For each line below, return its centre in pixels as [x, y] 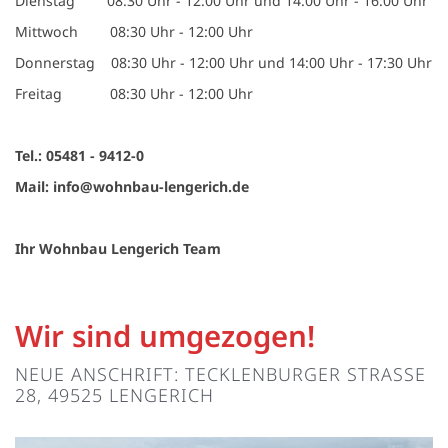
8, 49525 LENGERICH [107, 394]
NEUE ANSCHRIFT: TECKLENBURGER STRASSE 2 [220, 373]
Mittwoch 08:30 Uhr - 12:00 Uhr [134, 31]
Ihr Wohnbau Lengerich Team [118, 248]
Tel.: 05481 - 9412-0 [79, 155]
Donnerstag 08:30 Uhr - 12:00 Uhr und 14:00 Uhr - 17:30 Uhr [223, 62]
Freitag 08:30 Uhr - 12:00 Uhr [134, 93]
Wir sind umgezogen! [165, 335]
